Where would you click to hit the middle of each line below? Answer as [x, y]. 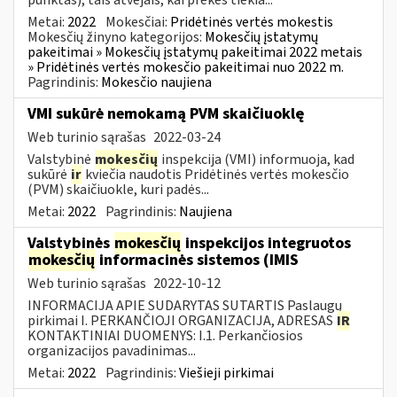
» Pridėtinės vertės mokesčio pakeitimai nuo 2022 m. [186, 67]
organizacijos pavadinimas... [112, 350]
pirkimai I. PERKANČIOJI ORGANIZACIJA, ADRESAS [182, 320]
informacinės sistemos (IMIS [197, 260]
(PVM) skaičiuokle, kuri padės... [118, 189]
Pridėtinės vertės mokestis [252, 22]
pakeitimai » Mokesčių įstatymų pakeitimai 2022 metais [195, 52]
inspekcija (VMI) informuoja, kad [257, 159]
